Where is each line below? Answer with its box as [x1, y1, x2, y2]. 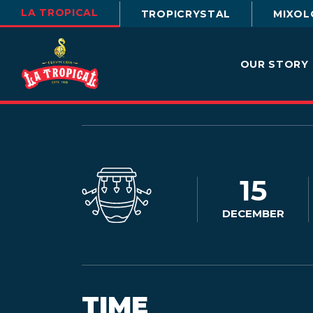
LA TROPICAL [21, 6, 99, 19]
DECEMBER [221, 206, 284, 220]
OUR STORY [240, 57, 309, 71]
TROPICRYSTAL [140, 7, 231, 20]
